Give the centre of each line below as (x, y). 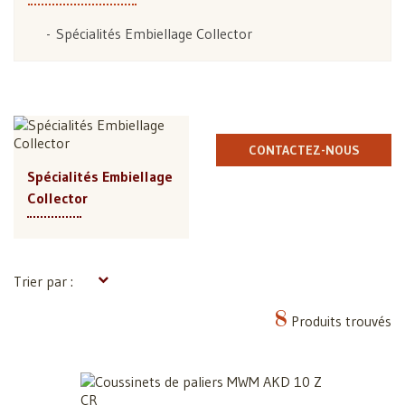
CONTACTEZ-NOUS (304, 150)
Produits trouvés (339, 320)
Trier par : (43, 281)
